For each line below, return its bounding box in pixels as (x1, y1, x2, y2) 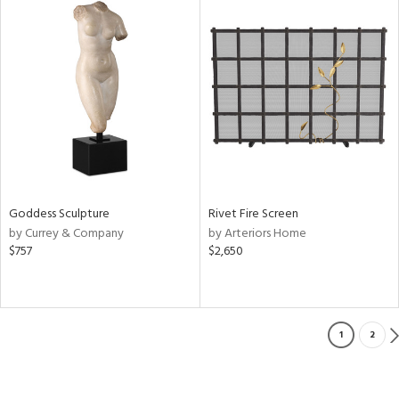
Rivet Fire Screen (208, 203, 298, 224)
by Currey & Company (9, 223, 124, 244)
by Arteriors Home (208, 223, 306, 244)
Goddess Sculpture (9, 203, 110, 224)
